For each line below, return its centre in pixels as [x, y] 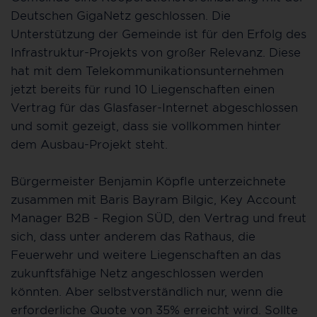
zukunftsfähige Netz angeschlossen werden [137, 273]
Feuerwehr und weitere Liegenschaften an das [146, 254]
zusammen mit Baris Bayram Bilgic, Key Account [154, 199]
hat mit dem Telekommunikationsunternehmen [147, 70]
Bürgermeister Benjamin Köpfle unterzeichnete [148, 181]
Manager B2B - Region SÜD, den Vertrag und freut [158, 218]
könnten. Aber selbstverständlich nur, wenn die [147, 291]
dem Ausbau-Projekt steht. [89, 144]
